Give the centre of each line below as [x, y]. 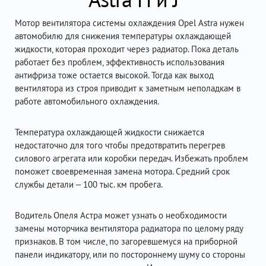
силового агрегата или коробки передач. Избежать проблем [132, 158]
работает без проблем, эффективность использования [120, 62]
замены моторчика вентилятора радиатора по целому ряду [129, 228]
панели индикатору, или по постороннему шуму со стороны [130, 254]
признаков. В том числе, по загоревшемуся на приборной [126, 241]
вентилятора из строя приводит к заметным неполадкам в [128, 88]
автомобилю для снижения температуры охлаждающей [123, 36]
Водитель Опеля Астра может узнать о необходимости [121, 215]
